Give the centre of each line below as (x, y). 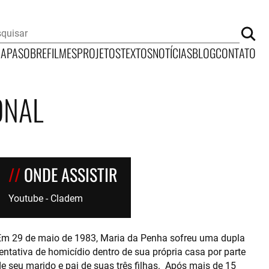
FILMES (62, 52)
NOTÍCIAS (173, 52)
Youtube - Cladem (46, 198)
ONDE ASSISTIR (71, 174)
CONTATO (236, 52)
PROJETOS (99, 52)
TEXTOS (137, 52)
